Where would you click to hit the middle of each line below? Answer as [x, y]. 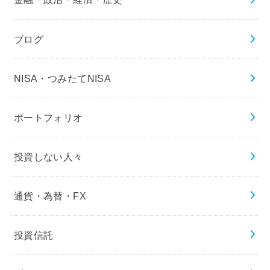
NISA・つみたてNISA [62, 78]
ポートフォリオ [48, 117]
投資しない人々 [48, 156]
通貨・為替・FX [50, 196]
